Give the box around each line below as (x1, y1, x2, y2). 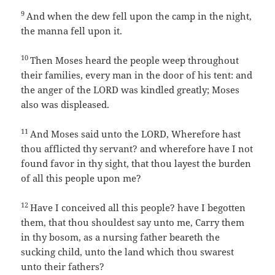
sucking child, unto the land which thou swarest (21, 246, 234, 258)
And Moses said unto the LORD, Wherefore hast (30, 128, 241, 141)
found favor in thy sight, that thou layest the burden (21, 157, 252, 170)
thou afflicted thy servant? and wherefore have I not (21, 142, 254, 155)
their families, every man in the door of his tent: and (21, 69, 253, 82)
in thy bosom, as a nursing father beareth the (21, 231, 220, 244)
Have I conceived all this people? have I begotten (30, 201, 246, 214)
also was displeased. (21, 98, 110, 111)
